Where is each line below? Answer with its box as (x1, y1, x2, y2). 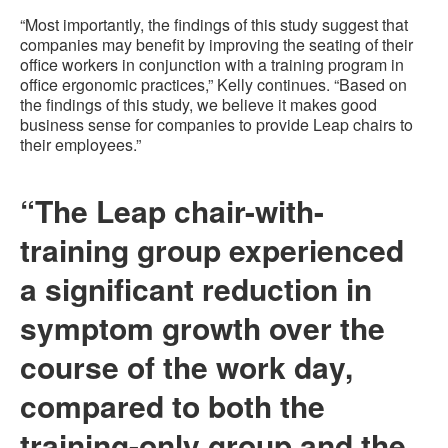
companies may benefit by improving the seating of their (20, 33, 413, 57)
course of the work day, (20, 345, 353, 389)
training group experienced (20, 228, 404, 272)
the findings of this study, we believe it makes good (20, 93, 377, 117)
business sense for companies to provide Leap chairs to (20, 113, 413, 137)
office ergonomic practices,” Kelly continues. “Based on (20, 73, 407, 97)
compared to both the (20, 384, 325, 428)
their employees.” (20, 133, 141, 157)
